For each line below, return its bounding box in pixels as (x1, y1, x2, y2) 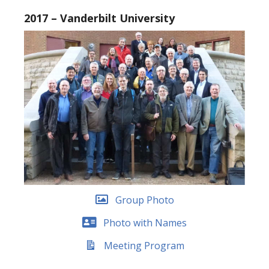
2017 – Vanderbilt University (24, 11, 175, 26)
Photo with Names (103, 216, 187, 229)
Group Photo (115, 193, 174, 207)
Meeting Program (104, 238, 184, 252)
